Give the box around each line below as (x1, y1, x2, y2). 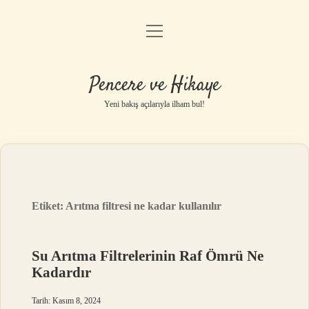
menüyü (146, 24, 188, 36)
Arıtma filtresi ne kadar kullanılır (66, 200, 222, 212)
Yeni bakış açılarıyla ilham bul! (104, 99, 205, 109)
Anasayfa (134, 28, 175, 40)
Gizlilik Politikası (117, 63, 192, 75)
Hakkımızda (128, 134, 181, 146)
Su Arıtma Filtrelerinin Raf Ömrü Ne (32, 248, 264, 264)
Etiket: (32, 200, 66, 212)
